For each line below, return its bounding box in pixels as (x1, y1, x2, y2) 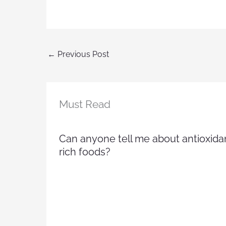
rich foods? (59, 145, 110, 158)
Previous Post (55, 49, 109, 60)
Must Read (59, 97, 110, 110)
